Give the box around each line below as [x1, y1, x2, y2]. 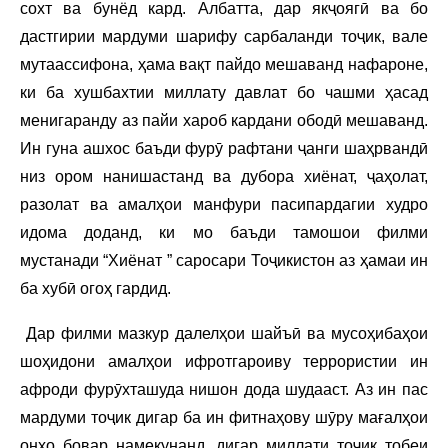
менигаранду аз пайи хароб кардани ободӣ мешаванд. [20, 111, 428, 129]
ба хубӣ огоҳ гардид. [20, 279, 175, 297]
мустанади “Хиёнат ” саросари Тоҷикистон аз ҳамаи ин [20, 251, 428, 269]
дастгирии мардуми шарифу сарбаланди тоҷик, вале [20, 27, 428, 45]
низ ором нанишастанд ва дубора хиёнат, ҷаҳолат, [20, 167, 428, 185]
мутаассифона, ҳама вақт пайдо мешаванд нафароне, [20, 55, 428, 73]
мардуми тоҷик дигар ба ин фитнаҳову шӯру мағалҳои [20, 408, 428, 426]
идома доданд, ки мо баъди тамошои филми [20, 223, 428, 241]
